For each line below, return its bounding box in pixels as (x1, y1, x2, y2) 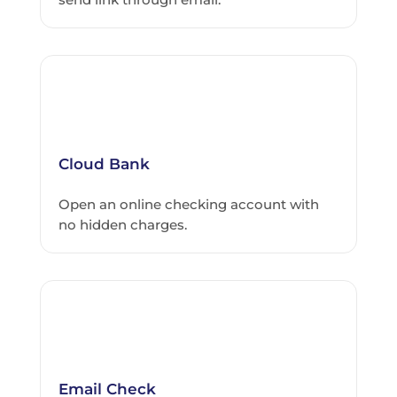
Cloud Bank (58, 155, 150, 174)
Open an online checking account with (58, 196, 319, 214)
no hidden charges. (58, 216, 187, 234)
